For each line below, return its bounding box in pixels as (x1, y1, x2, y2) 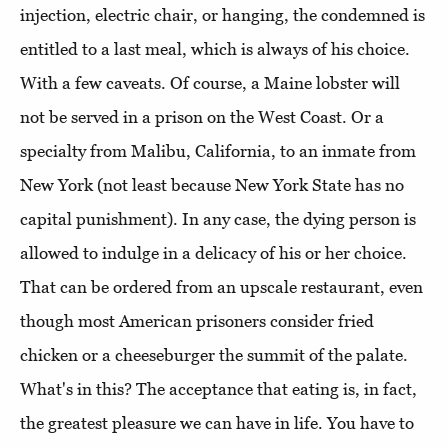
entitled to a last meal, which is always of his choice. (20, 38, 410, 59)
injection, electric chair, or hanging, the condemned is (20, 4, 425, 25)
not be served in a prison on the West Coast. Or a (20, 106, 384, 127)
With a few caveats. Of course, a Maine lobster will (20, 72, 400, 93)
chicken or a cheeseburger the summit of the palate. (20, 344, 408, 365)
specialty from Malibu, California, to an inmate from (20, 140, 416, 161)
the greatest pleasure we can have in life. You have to (20, 412, 414, 433)
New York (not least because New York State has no (20, 174, 404, 195)
